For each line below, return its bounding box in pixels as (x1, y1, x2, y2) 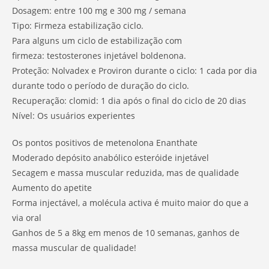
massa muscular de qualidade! (12, 241, 136, 253)
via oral (12, 211, 41, 223)
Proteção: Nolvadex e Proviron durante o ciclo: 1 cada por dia (12, 64, 257, 76)
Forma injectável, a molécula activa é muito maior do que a (12, 196, 249, 208)
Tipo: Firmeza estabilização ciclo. (12, 19, 144, 31)
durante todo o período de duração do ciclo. (12, 79, 189, 91)
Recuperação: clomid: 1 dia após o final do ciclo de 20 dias (12, 94, 246, 106)
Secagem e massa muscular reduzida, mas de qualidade (12, 166, 239, 178)
